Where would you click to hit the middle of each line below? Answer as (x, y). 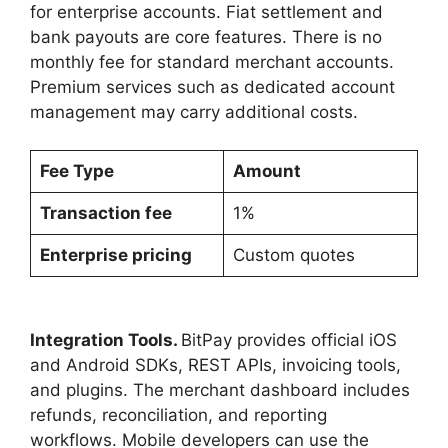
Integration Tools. (105, 340)
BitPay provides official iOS (289, 340)
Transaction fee (105, 213)
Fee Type (76, 171)
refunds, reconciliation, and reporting (178, 415)
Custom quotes (293, 255)
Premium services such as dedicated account (212, 86)
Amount (266, 171)
